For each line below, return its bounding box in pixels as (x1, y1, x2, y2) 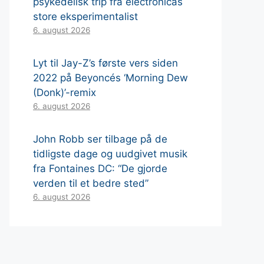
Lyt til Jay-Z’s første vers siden (33, 57, 178, 69)
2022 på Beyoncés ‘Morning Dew (33, 71, 188, 84)
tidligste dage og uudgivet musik (33, 147, 187, 160)
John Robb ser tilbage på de (33, 133, 167, 145)
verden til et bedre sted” (33, 177, 148, 189)
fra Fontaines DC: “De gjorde (33, 162, 167, 174)
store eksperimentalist (33, 10, 138, 22)
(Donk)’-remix (33, 86, 96, 98)
